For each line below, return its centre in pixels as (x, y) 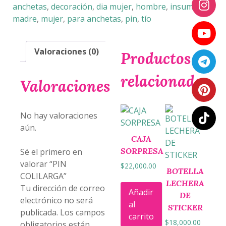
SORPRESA (142, 151)
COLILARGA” (43, 176)
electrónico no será (56, 201)
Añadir (141, 192)
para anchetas (94, 18)
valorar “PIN (43, 164)
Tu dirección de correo (63, 188)
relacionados (165, 81)
